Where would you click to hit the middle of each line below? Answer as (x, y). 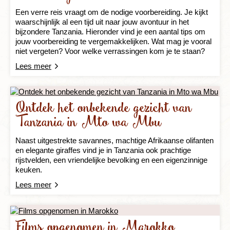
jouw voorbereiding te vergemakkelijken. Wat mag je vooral (113, 41)
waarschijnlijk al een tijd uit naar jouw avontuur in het (102, 22)
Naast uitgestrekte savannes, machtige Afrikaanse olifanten (114, 141)
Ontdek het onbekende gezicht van (104, 109)
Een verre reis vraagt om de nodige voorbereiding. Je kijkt (112, 12)
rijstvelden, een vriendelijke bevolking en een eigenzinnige (111, 160)
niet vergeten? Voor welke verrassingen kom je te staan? (110, 51)
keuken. (29, 170)
